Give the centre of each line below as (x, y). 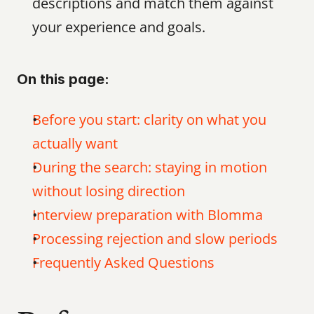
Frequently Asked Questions (123, 262)
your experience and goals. (119, 27)
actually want (75, 143)
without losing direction (109, 191)
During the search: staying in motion (150, 167)
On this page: (63, 79)
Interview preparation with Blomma (148, 215)
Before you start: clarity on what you (149, 120)
